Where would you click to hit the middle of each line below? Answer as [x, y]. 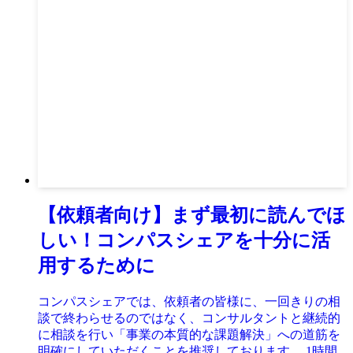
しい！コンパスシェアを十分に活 [184, 241]
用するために [97, 266]
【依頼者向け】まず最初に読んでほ [192, 216]
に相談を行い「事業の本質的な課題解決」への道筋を [189, 335]
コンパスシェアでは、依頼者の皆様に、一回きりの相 [189, 302]
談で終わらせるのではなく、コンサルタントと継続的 [189, 318]
